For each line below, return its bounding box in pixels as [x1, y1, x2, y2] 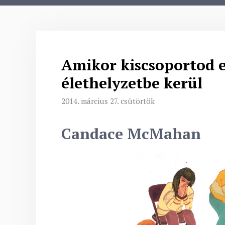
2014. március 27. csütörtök [61, 96, 155, 106]
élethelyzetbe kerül [61, 72, 202, 93]
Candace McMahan [61, 124, 201, 144]
